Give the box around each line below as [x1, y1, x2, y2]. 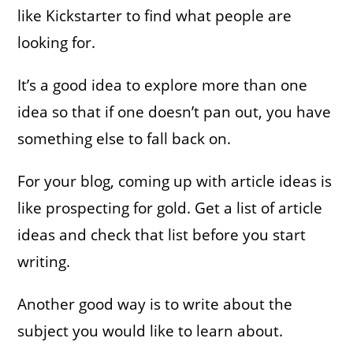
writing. [17, 251, 71, 272]
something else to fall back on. [17, 128, 232, 149]
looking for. [17, 32, 96, 53]
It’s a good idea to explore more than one [17, 74, 308, 95]
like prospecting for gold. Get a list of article [17, 197, 323, 218]
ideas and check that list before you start [17, 224, 307, 245]
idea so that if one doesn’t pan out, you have [17, 101, 332, 122]
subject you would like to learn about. [17, 320, 284, 341]
